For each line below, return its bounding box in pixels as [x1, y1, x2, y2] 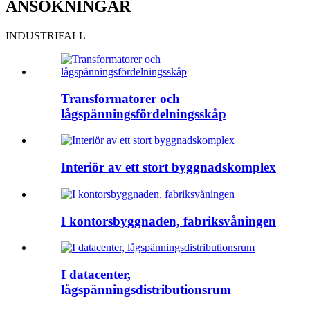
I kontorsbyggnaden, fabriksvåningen [61, 213, 276, 228]
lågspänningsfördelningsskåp [61, 106, 226, 121]
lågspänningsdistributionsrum [61, 282, 231, 297]
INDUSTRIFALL [6, 29, 86, 42]
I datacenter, [61, 267, 131, 282]
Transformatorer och [61, 91, 180, 106]
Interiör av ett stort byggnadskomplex [61, 160, 276, 175]
